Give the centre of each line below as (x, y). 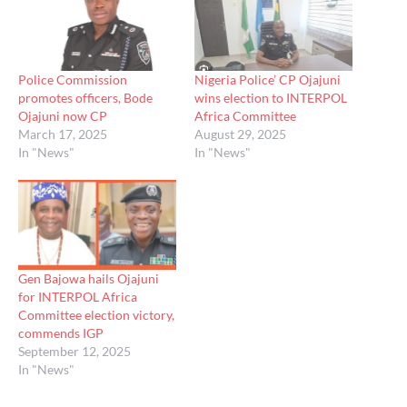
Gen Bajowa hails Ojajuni (89, 279)
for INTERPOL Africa (78, 297)
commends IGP (61, 333)
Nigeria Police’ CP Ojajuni (268, 79)
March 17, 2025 (63, 134)
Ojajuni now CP (63, 115)
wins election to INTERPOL (271, 97)
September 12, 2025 (74, 352)
